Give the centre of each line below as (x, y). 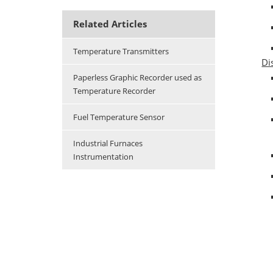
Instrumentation (103, 157)
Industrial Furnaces (108, 144)
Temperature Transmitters (121, 51)
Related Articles (110, 24)
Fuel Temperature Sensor (119, 117)
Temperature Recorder (114, 91)
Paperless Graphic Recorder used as (137, 78)
